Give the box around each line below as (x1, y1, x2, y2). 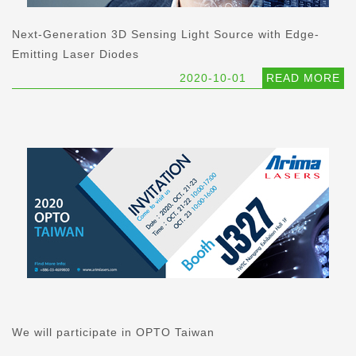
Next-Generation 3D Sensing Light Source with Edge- (12, 28, 319, 41)
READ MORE (266, 72, 340, 85)
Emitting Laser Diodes (12, 48, 139, 61)
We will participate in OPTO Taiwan (12, 325, 215, 339)
